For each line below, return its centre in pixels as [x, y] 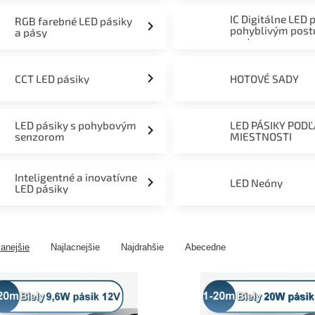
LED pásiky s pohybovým [75, 125]
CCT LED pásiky [52, 79]
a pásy [31, 32]
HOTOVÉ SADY [265, 79]
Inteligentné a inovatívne [76, 177]
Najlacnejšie [75, 247]
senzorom [39, 136]
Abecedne [205, 247]
